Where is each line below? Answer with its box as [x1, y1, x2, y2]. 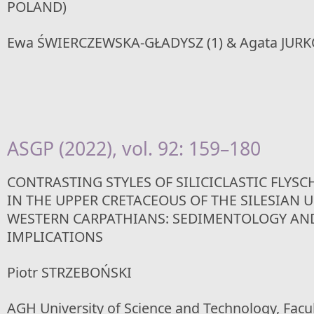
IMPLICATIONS [7, 227, 103, 246]
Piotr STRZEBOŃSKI [7, 263, 132, 282]
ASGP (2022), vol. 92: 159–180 [7, 135, 261, 161]
